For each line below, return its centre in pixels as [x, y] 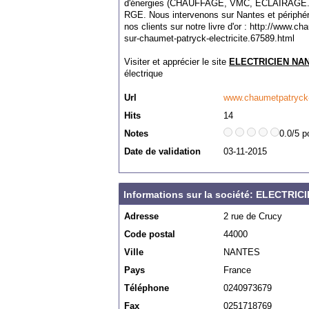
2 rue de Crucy [253, 216]
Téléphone [147, 288]
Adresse [141, 216]
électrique [143, 73]
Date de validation [162, 151]
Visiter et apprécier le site [177, 62]
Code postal [150, 234]
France [237, 270]
